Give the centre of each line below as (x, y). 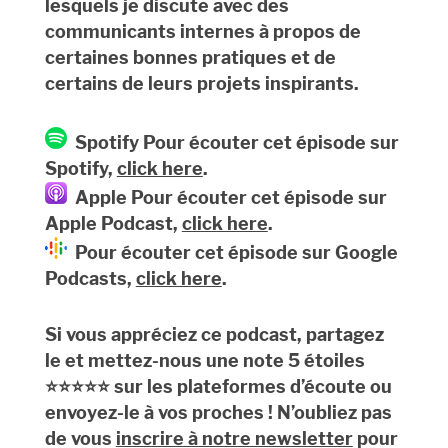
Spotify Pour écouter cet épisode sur (232, 143)
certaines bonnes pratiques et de (190, 58)
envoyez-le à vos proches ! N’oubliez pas (218, 413)
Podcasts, (90, 279)
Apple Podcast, (113, 224)
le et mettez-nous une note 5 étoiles (204, 361)
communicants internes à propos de (202, 32)
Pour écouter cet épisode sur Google (232, 253)
